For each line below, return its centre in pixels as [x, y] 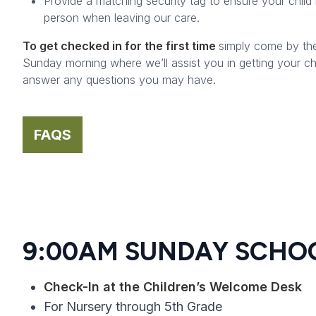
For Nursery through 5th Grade [133, 307]
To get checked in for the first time [121, 46]
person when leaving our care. [122, 18]
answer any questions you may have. [119, 80]
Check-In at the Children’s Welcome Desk [173, 287]
